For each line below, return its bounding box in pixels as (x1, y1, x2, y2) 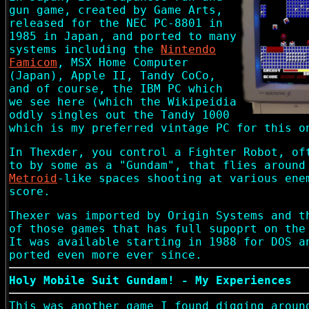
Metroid (9, 172, 57, 185)
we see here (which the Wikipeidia (9, 95, 237, 108)
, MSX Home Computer (57, 56, 188, 69)
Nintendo (161, 43, 216, 56)
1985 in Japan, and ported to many (9, 30, 237, 43)
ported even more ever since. (9, 248, 202, 261)
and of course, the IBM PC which (9, 82, 223, 95)
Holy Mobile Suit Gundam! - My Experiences (9, 274, 292, 287)
